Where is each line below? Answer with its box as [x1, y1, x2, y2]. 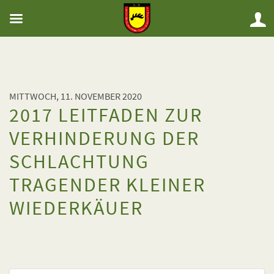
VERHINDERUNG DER [9, 126, 199, 150]
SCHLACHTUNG [9, 149, 149, 174]
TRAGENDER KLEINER [9, 172, 206, 197]
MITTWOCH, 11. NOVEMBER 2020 [9, 90, 142, 102]
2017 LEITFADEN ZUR [9, 103, 202, 127]
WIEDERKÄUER [9, 196, 143, 220]
